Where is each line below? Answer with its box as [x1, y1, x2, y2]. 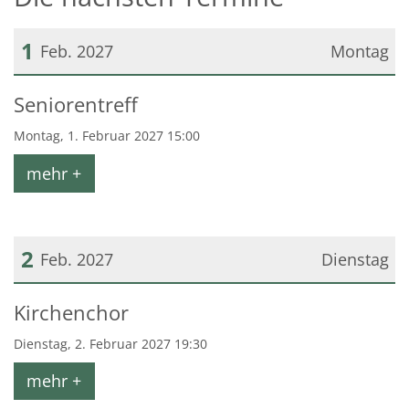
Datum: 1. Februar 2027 [13, 82, 193, 105]
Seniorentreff [14, 91, 138, 119]
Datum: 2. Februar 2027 [13, 289, 193, 312]
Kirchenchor [14, 299, 129, 326]
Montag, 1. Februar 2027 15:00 [14, 127, 200, 145]
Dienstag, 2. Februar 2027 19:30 [14, 334, 207, 352]
